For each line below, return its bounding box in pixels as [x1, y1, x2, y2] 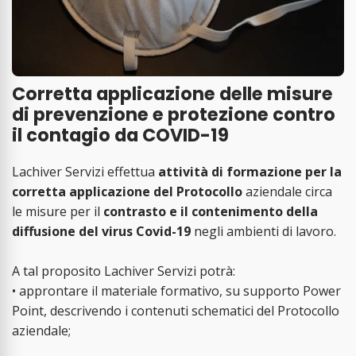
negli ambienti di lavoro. [191, 222, 336, 240]
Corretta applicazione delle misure [12, 81, 333, 107]
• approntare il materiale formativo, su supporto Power [12, 281, 341, 300]
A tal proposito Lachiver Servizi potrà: [12, 261, 235, 280]
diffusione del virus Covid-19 [12, 222, 191, 240]
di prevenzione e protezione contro [12, 102, 335, 128]
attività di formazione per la [158, 162, 342, 180]
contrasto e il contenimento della [103, 202, 318, 220]
